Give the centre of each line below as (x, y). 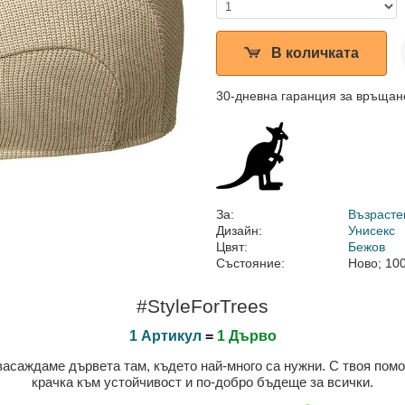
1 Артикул (165, 336)
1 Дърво (246, 336)
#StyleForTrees (202, 306)
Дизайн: (239, 231)
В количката (315, 53)
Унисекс (372, 231)
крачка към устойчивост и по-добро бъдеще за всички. (202, 382)
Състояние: (250, 263)
